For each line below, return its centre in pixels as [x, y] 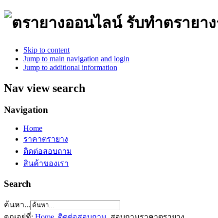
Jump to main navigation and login [76, 58]
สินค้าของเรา [46, 163]
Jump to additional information [70, 67]
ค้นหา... [17, 204]
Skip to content [46, 50]
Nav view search [45, 88]
